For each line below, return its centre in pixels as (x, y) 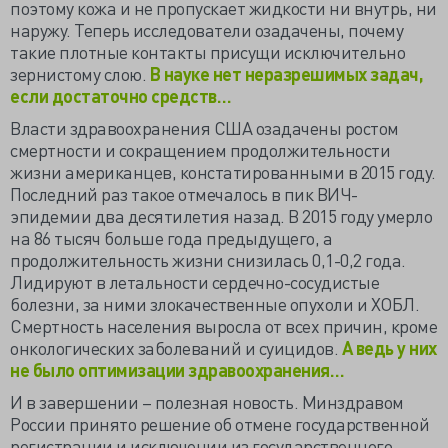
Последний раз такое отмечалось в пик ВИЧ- (184, 193)
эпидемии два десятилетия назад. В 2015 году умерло (221, 215)
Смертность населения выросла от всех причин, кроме (223, 325)
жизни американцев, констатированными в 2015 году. (223, 171)
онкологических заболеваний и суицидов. (176, 347)
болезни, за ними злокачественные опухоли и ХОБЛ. (214, 303)
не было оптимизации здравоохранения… (179, 369)
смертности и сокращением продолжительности (200, 149)
